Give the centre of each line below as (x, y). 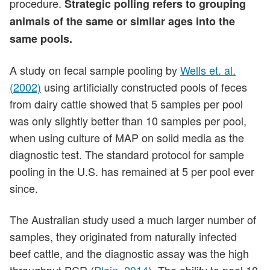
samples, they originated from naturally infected (123, 237)
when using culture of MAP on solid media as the (127, 138)
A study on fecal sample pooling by (95, 70)
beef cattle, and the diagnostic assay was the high (129, 253)
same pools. (41, 39)
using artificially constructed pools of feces (144, 87)
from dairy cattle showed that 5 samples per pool (126, 104)
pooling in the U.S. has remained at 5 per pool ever (132, 171)
